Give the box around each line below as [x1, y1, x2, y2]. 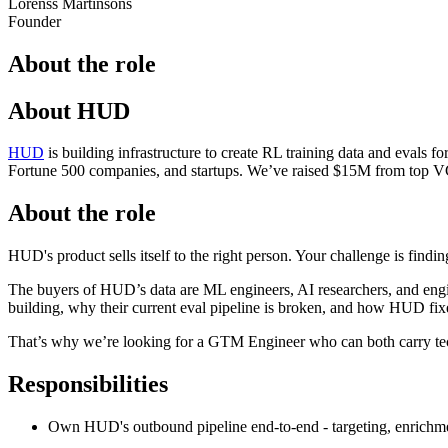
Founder [8, 12, 61, 30]
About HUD [8, 97, 130, 124]
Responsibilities [8, 371, 168, 398]
